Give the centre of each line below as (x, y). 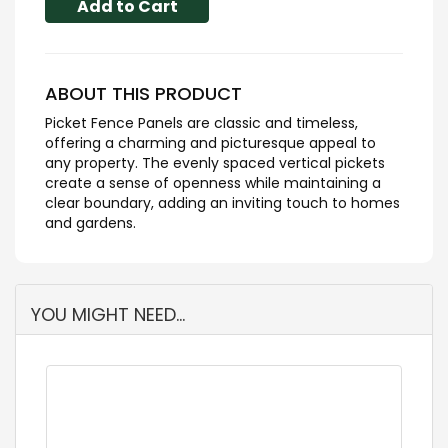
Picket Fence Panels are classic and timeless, (201, 122)
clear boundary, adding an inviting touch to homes (222, 202)
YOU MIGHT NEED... (108, 314)
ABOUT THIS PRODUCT (143, 93)
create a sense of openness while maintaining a (213, 182)
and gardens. (90, 222)
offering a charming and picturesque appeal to (210, 142)
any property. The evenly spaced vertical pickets (215, 162)
